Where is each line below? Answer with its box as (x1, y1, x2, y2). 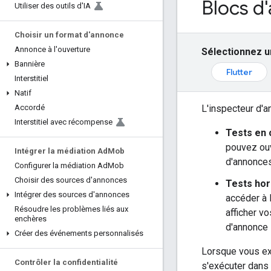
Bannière (15, 59, 45, 68)
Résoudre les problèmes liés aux (15, 204, 128, 214)
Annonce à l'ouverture (15, 45, 90, 54)
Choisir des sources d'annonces (15, 175, 127, 184)
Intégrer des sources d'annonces (15, 190, 129, 199)
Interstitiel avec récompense (15, 117, 113, 126)
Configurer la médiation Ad (15, 161, 108, 170)
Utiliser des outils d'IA (15, 1, 91, 10)
